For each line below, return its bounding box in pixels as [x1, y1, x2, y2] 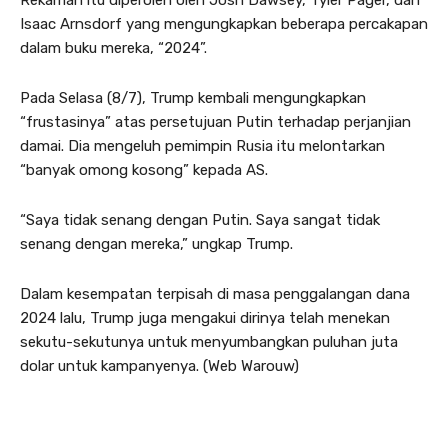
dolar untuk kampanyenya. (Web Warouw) [20, 356, 299, 375]
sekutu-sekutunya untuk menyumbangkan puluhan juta [20, 332, 398, 351]
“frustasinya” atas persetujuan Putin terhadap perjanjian [20, 112, 411, 131]
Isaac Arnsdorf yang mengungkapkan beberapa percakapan [20, 14, 428, 33]
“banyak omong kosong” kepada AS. [20, 160, 268, 179]
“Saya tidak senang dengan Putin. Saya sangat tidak [20, 210, 380, 229]
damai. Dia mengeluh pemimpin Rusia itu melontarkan [20, 136, 385, 155]
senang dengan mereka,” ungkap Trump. [20, 234, 293, 253]
